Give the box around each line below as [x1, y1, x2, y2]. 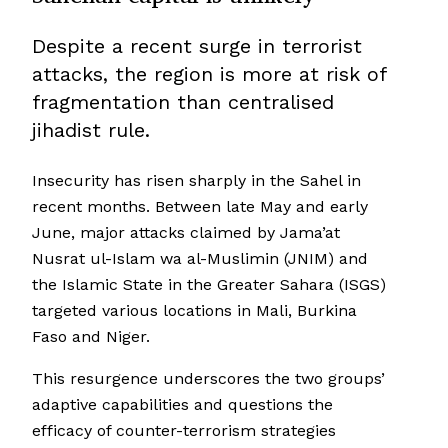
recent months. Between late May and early [32, 197, 368, 217]
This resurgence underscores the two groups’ [32, 369, 385, 389]
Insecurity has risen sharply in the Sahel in [32, 171, 361, 191]
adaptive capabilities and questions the [32, 395, 333, 415]
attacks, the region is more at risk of [32, 62, 386, 87]
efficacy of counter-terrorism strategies [32, 421, 336, 441]
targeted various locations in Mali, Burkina [32, 301, 357, 321]
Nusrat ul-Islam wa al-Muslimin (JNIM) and [32, 249, 368, 269]
